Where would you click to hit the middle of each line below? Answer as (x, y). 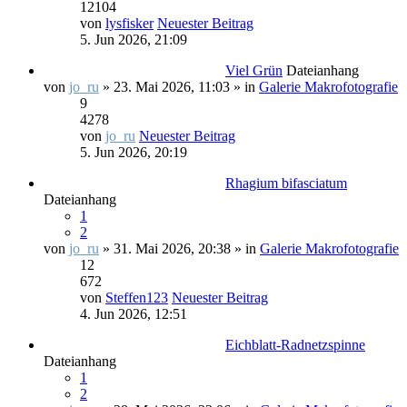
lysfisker (129, 23)
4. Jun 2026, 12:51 (134, 314)
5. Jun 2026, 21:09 (134, 40)
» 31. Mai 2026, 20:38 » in (179, 248)
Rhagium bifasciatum (286, 183)
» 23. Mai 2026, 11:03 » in (179, 87)
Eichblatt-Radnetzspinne (295, 345)
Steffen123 (137, 298)
